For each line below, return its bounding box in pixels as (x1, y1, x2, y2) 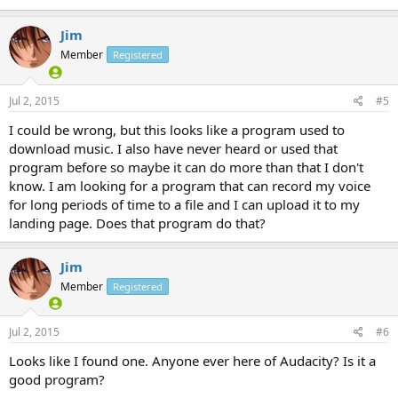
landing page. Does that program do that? (9, 213, 266, 232)
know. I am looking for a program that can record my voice (9, 176, 370, 195)
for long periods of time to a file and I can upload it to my (9, 195, 360, 213)
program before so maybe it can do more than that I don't (9, 157, 363, 176)
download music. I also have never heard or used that (9, 139, 338, 157)
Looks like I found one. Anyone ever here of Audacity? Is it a (9, 352, 376, 370)
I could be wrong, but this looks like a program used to (9, 120, 345, 139)
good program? (9, 370, 105, 388)
